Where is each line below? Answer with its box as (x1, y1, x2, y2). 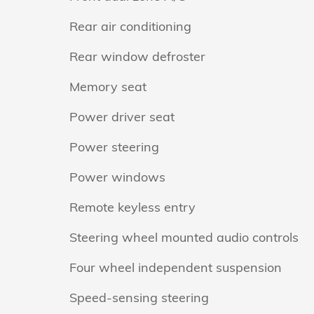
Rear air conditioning (69, 18, 191, 34)
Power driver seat (69, 109, 175, 125)
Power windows (69, 169, 165, 185)
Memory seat (69, 78, 146, 95)
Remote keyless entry (69, 199, 196, 215)
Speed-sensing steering (69, 289, 209, 306)
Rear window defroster (69, 48, 205, 64)
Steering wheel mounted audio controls (69, 229, 299, 245)
